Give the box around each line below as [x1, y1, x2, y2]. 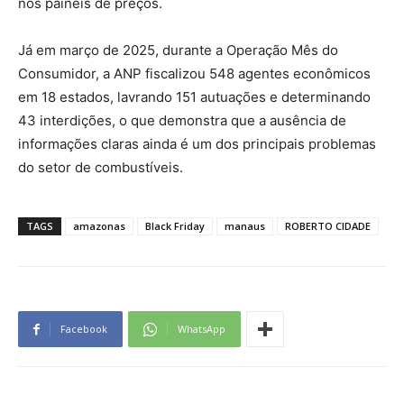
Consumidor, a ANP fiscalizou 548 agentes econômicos [18, 65, 371, 83]
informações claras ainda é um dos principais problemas [18, 135, 376, 153]
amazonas [73, 219, 125, 234]
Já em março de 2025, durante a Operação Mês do [18, 41, 338, 60]
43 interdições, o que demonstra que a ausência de [18, 112, 346, 130]
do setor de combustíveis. [18, 159, 183, 177]
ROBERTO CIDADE [285, 219, 371, 234]
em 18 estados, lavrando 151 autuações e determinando [18, 88, 371, 106]
